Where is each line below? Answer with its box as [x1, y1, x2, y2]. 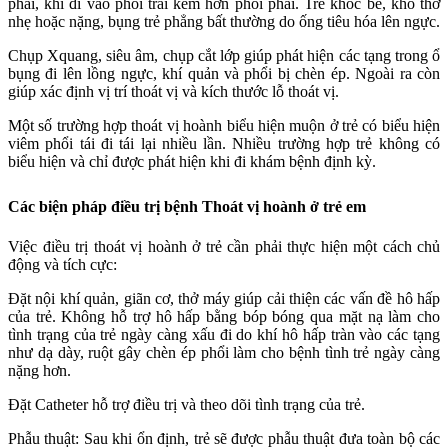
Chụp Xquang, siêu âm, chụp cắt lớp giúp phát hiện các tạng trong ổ [8, 46, 440, 64]
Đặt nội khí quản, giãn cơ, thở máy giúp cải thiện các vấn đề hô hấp [8, 289, 440, 307]
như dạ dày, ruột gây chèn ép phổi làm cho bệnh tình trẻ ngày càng [8, 343, 440, 361]
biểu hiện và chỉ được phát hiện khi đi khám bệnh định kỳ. [8, 152, 376, 170]
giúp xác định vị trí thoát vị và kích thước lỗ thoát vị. [8, 82, 339, 100]
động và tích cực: [8, 255, 117, 273]
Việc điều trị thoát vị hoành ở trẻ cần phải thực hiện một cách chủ [8, 237, 440, 255]
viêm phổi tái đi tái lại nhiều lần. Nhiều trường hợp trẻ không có [8, 134, 440, 152]
